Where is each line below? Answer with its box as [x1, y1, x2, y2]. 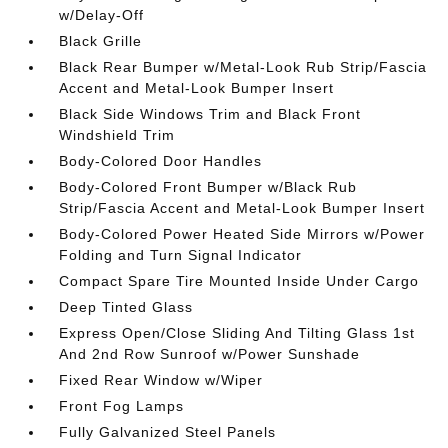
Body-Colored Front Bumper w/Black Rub [59, 179, 358, 195]
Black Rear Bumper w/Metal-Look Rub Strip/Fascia [59, 59, 428, 75]
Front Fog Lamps [59, 398, 185, 414]
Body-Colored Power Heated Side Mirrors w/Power [59, 226, 426, 242]
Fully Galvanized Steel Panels [59, 424, 277, 440]
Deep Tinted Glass [59, 299, 194, 315]
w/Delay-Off [59, 7, 145, 23]
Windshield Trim [59, 127, 176, 143]
